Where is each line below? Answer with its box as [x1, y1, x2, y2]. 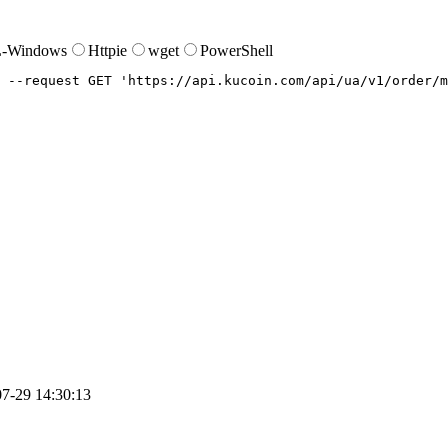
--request [8, 73, 80, 89]
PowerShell [200, 42, 273, 60]
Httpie [88, 42, 127, 60]
